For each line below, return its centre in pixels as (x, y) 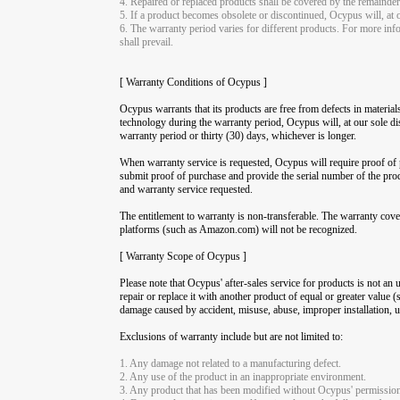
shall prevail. (147, 42)
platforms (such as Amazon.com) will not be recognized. (239, 229)
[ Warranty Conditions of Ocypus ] (194, 82)
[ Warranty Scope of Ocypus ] (183, 256)
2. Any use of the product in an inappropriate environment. (243, 376)
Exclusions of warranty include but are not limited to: (232, 336)
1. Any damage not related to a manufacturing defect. (231, 363)
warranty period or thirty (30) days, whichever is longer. (238, 135)
